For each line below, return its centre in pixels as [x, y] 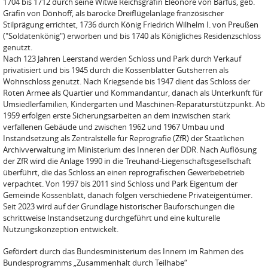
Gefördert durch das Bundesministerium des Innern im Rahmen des [123, 251]
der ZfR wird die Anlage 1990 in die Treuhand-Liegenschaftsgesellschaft [127, 161]
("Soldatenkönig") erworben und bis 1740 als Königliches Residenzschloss [132, 36]
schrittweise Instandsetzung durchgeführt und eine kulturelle [112, 218]
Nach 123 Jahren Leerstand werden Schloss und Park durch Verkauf [122, 59]
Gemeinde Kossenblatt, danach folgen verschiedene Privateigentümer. [128, 195]
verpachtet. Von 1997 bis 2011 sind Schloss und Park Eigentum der [120, 184]
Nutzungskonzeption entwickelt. [61, 229]
